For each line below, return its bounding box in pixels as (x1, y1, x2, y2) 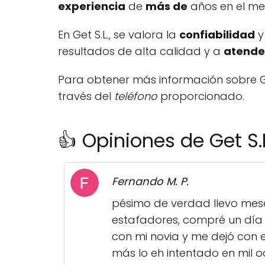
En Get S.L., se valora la (58, 27, 179, 42)
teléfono (114, 89, 157, 104)
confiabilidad (179, 27, 255, 42)
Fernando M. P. (112, 174, 189, 189)
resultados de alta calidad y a (58, 44, 224, 59)
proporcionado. (157, 89, 244, 104)
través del (58, 89, 114, 104)
